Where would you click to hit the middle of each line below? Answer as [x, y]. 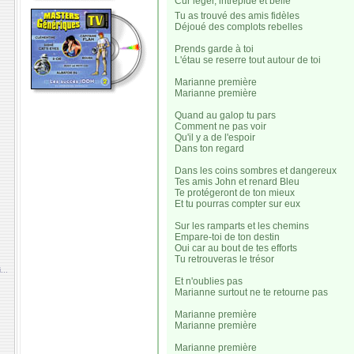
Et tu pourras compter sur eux [237, 204]
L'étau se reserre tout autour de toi [248, 60]
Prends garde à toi [214, 49]
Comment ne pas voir [220, 126]
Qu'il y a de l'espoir [215, 137]
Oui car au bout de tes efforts [236, 248]
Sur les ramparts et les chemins [242, 226]
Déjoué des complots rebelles [239, 27]
